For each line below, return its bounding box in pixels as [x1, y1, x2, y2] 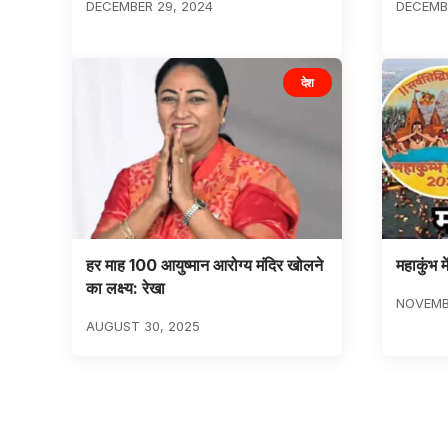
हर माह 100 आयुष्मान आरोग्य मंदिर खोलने [85, 255, 323, 276]
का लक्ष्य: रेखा [85, 278, 165, 299]
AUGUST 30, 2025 [85, 318, 200, 335]
